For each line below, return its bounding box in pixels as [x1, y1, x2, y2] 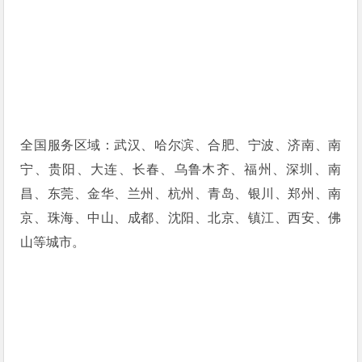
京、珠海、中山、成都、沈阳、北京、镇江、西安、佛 [20, 210, 342, 225]
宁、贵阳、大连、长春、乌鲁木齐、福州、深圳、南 [20, 162, 342, 176]
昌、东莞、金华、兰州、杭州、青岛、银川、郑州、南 [20, 186, 342, 200]
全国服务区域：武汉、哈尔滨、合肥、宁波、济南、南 [20, 137, 342, 152]
